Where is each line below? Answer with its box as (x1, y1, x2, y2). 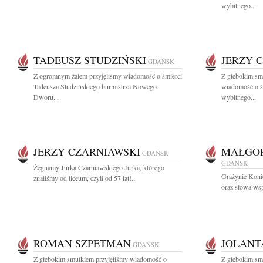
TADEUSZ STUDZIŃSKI (33, 53, 146, 67)
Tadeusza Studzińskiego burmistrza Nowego (33, 82, 157, 91)
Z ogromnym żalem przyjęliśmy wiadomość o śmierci (33, 71, 182, 80)
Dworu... (33, 92, 59, 102)
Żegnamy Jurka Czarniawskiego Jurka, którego (33, 163, 164, 172)
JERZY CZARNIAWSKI (33, 144, 140, 159)
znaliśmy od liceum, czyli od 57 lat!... (33, 173, 137, 183)
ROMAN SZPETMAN (33, 236, 131, 250)
